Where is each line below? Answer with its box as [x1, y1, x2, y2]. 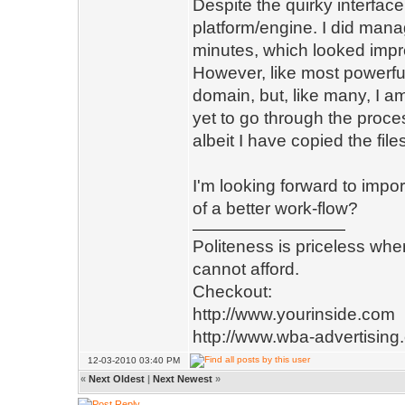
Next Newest [153, 373, 212, 384]
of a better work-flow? [193, 199, 358, 218]
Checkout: [193, 282, 272, 301]
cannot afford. [193, 259, 299, 278]
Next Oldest [89, 373, 145, 384]
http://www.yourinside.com [193, 305, 395, 324]
